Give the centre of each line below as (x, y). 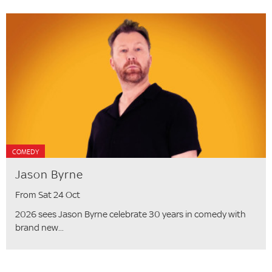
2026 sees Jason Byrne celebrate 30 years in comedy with (131, 214)
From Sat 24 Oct (48, 194)
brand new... (39, 227)
